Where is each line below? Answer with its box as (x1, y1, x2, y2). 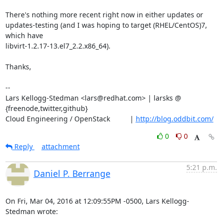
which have (5, 31, 43, 40)
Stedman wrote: (5, 207, 58, 216)
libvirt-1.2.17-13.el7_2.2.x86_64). (5, 41, 111, 51)
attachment (41, 142, 80, 151)
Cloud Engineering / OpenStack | (5, 114, 136, 123)
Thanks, (5, 62, 31, 71)
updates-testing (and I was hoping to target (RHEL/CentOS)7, (5, 20, 207, 30)
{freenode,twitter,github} (5, 104, 88, 113)
